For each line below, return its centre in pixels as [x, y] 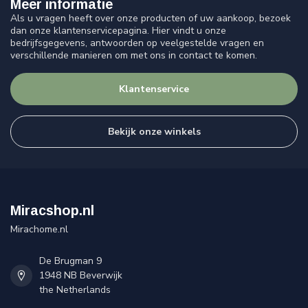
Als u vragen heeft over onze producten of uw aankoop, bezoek [151, 18]
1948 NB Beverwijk [81, 276]
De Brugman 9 [70, 261]
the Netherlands [75, 290]
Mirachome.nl [39, 230]
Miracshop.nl [52, 211]
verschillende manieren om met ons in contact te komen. [134, 55]
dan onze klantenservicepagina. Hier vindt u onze [118, 30]
